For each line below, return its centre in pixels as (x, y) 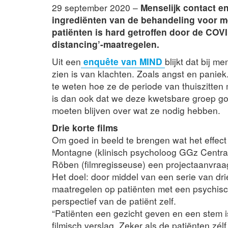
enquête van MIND (123, 61)
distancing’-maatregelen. (106, 44)
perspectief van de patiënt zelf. (114, 201)
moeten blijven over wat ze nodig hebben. (136, 110)
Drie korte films (85, 127)
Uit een (66, 61)
